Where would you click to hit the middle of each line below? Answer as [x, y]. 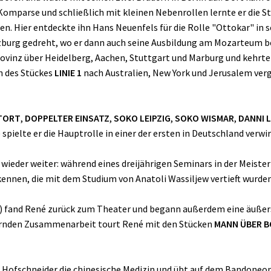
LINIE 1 [68, 72]
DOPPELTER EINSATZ [67, 118]
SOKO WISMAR [204, 118]
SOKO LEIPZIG [142, 118]
